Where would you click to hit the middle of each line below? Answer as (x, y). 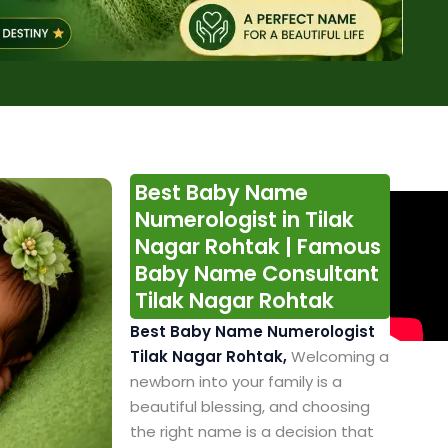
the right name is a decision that (251, 432)
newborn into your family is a (235, 382)
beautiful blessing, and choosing (249, 407)
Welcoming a (339, 357)
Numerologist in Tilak (244, 220)
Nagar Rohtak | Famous (257, 247)
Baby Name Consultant (256, 274)
